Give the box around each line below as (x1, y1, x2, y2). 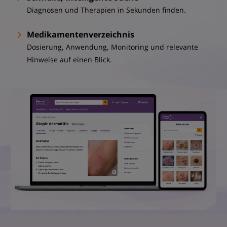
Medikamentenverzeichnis (26, 29, 134, 41)
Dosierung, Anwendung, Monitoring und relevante (26, 42, 198, 52)
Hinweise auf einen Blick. (26, 55, 112, 65)
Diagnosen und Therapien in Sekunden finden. (26, 5, 186, 15)
